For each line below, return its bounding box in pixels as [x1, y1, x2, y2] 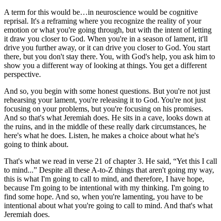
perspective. [4, 70, 41, 78]
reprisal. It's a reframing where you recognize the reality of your [4, 16, 201, 25]
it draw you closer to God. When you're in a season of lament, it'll [4, 34, 208, 43]
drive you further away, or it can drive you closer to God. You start [4, 43, 210, 52]
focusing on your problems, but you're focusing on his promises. [4, 104, 203, 113]
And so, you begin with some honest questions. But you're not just [4, 86, 210, 95]
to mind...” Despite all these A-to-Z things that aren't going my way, [4, 165, 214, 174]
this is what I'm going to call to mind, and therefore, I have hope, [4, 174, 204, 183]
